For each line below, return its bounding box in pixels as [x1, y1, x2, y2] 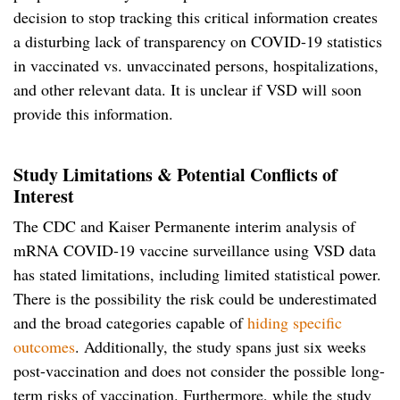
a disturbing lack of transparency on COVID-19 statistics [13, 29, 382, 52]
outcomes [13, 335, 75, 357]
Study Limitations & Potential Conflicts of [13, 161, 337, 187]
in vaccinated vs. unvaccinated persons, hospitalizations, [13, 54, 379, 76]
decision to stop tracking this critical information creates [13, 5, 378, 28]
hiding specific [247, 311, 342, 333]
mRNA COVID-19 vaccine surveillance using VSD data [13, 238, 376, 261]
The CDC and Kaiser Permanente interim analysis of [13, 214, 355, 237]
